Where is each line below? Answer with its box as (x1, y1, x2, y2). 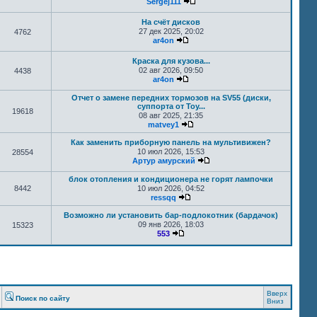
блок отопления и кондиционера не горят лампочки (69, 175, 273, 183)
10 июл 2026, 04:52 (137, 184, 204, 192)
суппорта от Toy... (137, 102, 205, 110)
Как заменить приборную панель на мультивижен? (71, 138, 271, 146)
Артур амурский (132, 156, 195, 165)
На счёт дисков (142, 18, 200, 26)
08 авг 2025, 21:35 (139, 111, 203, 120)
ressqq (151, 193, 176, 202)
